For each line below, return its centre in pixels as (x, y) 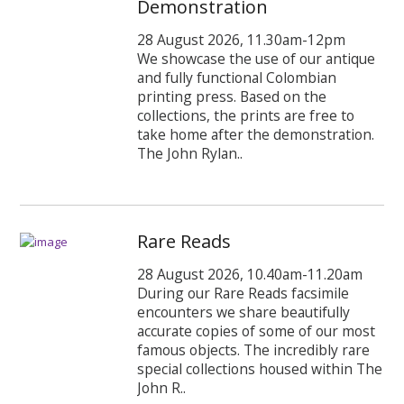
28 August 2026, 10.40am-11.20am (250, 274)
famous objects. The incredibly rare (254, 349)
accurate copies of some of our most (257, 331)
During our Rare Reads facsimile (243, 293)
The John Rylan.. (190, 153)
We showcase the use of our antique (257, 58)
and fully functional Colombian (237, 77)
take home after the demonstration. (256, 134)
